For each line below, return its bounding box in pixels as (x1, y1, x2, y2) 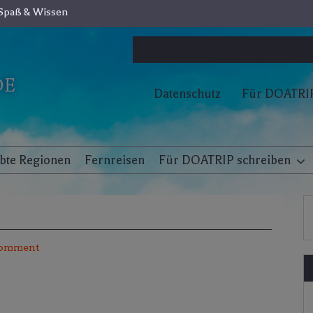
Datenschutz (154, 87, 221, 101)
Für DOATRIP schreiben (159, 153, 291, 167)
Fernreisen (85, 153, 145, 167)
